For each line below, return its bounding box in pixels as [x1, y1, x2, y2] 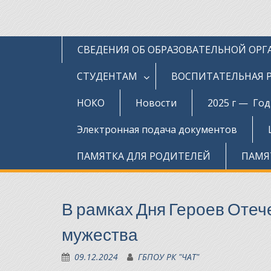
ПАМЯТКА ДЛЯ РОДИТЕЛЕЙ [77, 149, 211, 163]
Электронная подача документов [77, 122, 237, 136]
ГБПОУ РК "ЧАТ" [138, 250, 199, 263]
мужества [62, 223, 138, 246]
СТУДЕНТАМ [77, 69, 137, 83]
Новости [135, 96, 177, 109]
